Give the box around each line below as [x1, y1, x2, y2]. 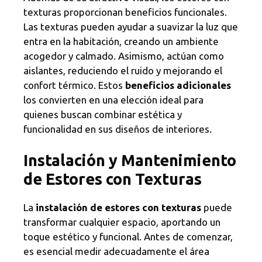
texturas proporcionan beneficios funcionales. [23, 6, 227, 18]
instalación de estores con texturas [36, 202, 201, 213]
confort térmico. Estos [23, 79, 125, 91]
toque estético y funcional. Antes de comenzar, [23, 231, 233, 243]
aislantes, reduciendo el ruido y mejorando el [23, 64, 222, 76]
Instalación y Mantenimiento [23, 151, 236, 170]
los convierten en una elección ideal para [23, 94, 204, 105]
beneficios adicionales [125, 79, 231, 91]
